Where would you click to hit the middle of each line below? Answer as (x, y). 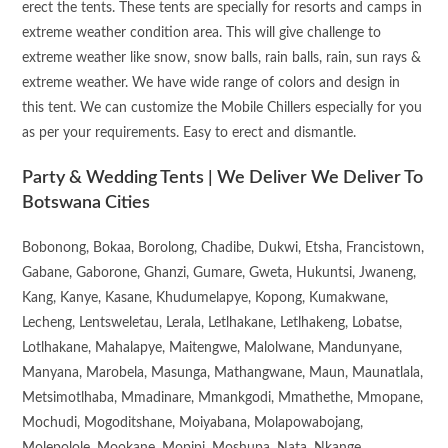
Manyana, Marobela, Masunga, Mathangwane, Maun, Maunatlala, (223, 373)
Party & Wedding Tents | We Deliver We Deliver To (223, 178)
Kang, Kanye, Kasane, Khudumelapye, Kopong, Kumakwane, (205, 298)
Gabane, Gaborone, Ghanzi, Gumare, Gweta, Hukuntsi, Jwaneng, (219, 273)
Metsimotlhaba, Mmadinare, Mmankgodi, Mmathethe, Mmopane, (223, 398)
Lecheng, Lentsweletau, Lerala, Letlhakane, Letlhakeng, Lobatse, (212, 323)
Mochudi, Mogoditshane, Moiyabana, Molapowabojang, (193, 423)
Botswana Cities (86, 203)
